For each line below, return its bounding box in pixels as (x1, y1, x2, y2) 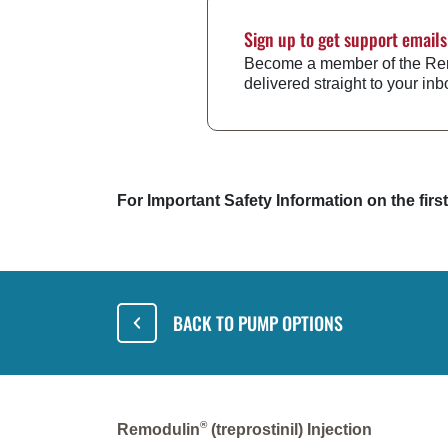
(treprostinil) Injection (207, 420, 372, 438)
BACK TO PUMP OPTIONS (173, 309, 343, 336)
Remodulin (117, 420, 200, 438)
